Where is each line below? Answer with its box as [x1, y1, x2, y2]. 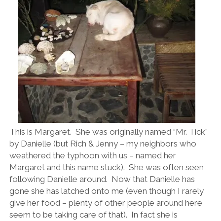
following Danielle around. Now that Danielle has [9, 174, 195, 184]
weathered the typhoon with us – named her [9, 150, 176, 160]
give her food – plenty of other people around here [9, 197, 202, 208]
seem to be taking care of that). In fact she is [9, 209, 178, 220]
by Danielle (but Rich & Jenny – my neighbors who [9, 138, 196, 148]
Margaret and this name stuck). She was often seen [9, 162, 204, 172]
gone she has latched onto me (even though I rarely [9, 185, 204, 196]
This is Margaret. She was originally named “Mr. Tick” [9, 126, 208, 137]
